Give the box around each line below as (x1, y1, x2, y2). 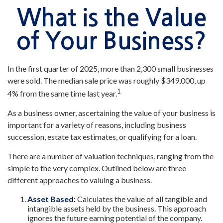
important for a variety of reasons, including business (7, 120, 186, 130)
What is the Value (16, 6, 207, 29)
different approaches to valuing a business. (7, 175, 152, 185)
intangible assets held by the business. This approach (27, 204, 206, 214)
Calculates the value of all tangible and (76, 194, 207, 204)
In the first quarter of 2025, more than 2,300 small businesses (7, 64, 214, 73)
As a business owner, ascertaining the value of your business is (7, 108, 216, 118)
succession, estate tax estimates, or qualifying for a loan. (7, 132, 197, 142)
